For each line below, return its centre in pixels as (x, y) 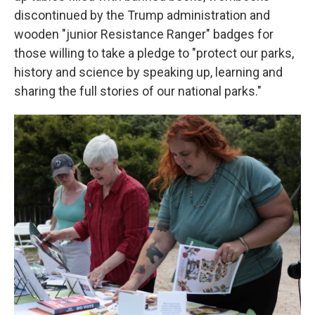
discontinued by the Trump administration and (142, 15)
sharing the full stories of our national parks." (138, 91)
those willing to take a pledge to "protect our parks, (154, 53)
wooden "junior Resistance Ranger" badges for (144, 34)
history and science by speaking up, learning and (148, 72)
